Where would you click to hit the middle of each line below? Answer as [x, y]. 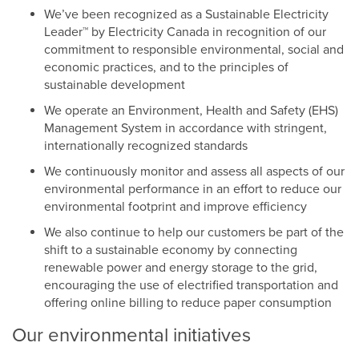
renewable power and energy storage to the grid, [181, 268]
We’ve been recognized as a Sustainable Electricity [186, 15]
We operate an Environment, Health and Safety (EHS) [191, 111]
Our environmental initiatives [131, 336]
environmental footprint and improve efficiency [175, 207]
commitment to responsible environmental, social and [194, 50]
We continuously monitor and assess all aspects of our [194, 172]
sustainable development [115, 85]
